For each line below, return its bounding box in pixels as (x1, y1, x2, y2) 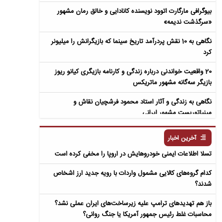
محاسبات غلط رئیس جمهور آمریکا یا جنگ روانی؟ (83, 209, 212, 220)
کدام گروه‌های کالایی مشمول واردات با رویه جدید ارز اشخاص (53, 168, 212, 179)
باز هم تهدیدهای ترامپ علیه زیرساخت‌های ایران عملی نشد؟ (55, 198, 212, 209)
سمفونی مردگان (170, 138, 212, 149)
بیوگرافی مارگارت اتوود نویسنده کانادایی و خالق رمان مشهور (57, 6, 212, 17)
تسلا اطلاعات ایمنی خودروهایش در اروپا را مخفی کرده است (55, 149, 212, 160)
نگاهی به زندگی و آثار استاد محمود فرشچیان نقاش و (73, 97, 212, 108)
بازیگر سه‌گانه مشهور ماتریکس (133, 77, 212, 88)
